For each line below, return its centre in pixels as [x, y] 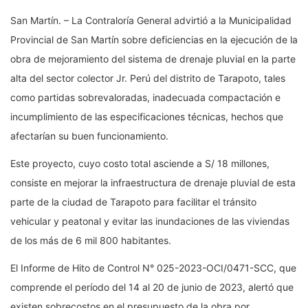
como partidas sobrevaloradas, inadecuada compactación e [145, 97]
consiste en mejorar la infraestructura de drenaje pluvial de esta [153, 182]
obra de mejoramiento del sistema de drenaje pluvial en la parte [153, 58]
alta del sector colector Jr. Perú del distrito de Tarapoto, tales [148, 78]
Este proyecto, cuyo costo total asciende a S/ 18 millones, [140, 163]
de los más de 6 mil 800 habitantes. [91, 240]
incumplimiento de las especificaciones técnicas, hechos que [147, 116]
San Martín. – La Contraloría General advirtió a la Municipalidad [151, 20]
